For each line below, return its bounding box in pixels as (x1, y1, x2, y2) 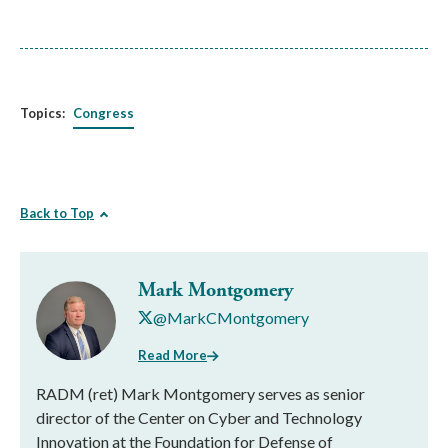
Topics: (20, 104, 65, 121)
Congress (73, 104, 134, 121)
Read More (138, 347, 207, 363)
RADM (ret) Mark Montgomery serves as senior (36, 384, 365, 403)
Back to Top (20, 204, 94, 221)
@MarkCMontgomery (153, 307, 309, 327)
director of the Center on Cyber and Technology (36, 408, 362, 427)
